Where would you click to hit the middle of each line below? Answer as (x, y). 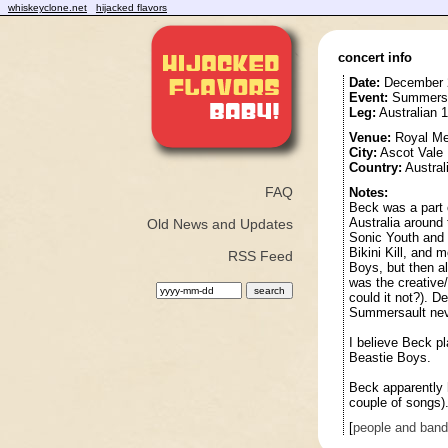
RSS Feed (260, 256)
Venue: (369, 137)
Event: (368, 97)
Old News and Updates (219, 224)
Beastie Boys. (389, 357)
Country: (375, 167)
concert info (374, 57)
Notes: (368, 192)
